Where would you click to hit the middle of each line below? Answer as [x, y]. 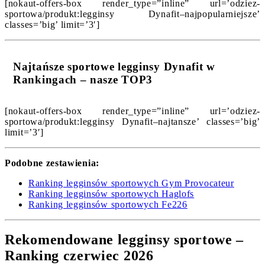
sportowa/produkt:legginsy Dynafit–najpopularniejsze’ [132, 14]
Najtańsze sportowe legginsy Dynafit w [114, 66]
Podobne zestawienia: [52, 163]
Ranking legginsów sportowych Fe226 [108, 204]
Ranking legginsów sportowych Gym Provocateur [131, 183]
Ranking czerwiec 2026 [79, 256]
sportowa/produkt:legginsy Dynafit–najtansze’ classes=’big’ [132, 121]
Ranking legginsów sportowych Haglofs [112, 193]
